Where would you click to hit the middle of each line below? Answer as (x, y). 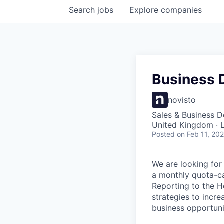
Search (83, 10)
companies (181, 10)
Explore (145, 10)
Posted (163, 134)
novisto (182, 100)
